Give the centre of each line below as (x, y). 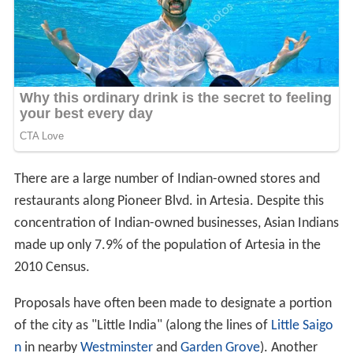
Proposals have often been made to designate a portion (173, 304)
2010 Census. (52, 268)
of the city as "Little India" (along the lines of (142, 326)
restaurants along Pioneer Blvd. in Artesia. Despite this (169, 201)
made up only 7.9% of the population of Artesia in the (167, 245)
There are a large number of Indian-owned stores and (167, 179)
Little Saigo (302, 326)
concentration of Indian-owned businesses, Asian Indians (176, 223)
